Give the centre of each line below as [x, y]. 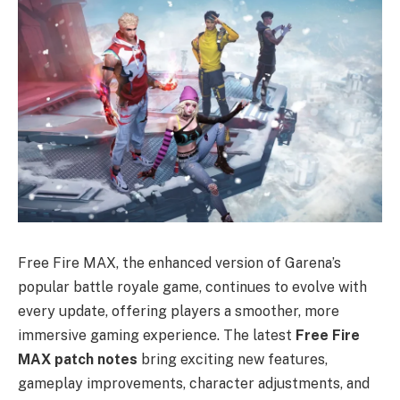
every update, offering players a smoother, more [179, 311]
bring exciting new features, [233, 359]
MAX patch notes [78, 359]
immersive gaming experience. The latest [157, 335]
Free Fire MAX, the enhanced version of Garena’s [179, 262]
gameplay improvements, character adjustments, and [194, 383]
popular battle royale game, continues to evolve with [192, 287]
